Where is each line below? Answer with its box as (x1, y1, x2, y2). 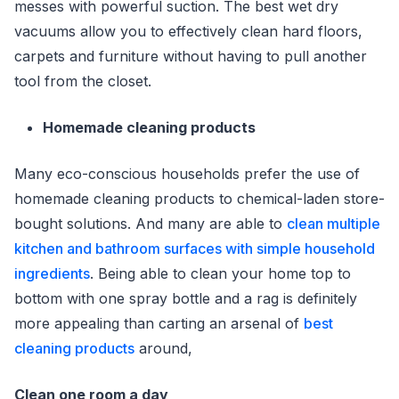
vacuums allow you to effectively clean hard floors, (14, 22, 362, 40)
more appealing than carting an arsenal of (14, 314, 304, 332)
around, (134, 339, 192, 357)
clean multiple (287, 215, 380, 232)
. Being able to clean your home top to (90, 265, 351, 282)
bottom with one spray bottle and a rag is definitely (14, 289, 357, 307)
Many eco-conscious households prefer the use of (14, 165, 360, 183)
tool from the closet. (14, 72, 151, 90)
